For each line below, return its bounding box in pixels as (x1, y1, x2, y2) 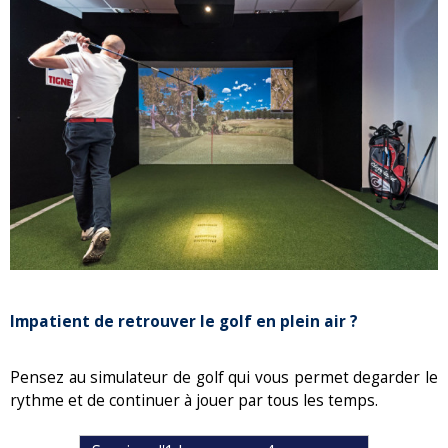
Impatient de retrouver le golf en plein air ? (10, 310, 362, 332)
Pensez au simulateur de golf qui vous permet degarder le (10, 366, 438, 388)
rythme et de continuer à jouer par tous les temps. (10, 389, 382, 411)
